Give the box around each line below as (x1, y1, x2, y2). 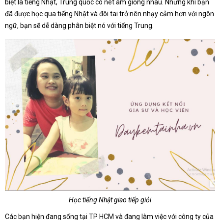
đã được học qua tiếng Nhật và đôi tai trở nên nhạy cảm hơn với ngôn (5, 10, 214, 18)
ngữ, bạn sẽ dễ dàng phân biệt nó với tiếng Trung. (5, 22, 154, 30)
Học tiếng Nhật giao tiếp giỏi (69, 195, 151, 204)
